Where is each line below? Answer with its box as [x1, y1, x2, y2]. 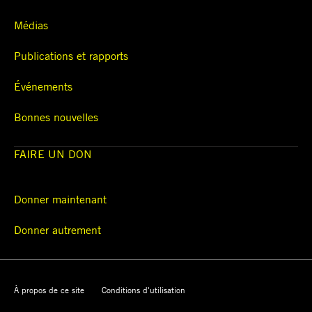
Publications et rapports [14, 49, 128, 63]
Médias [14, 18, 48, 33]
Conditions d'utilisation [102, 285, 185, 296]
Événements [14, 79, 72, 94]
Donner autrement [14, 223, 101, 237]
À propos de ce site [14, 285, 84, 296]
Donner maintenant [14, 192, 107, 207]
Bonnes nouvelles [14, 110, 98, 125]
